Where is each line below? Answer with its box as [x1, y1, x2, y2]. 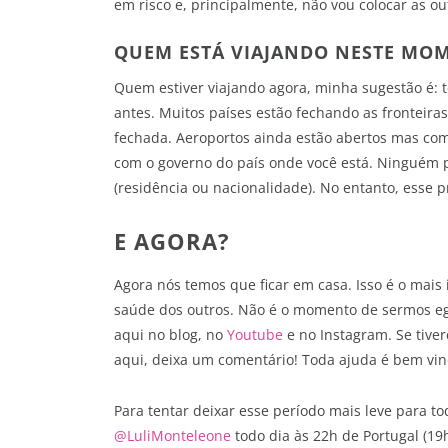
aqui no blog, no [114, 325, 227, 345]
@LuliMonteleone [114, 426, 231, 446]
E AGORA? [114, 226, 230, 257]
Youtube [227, 325, 283, 345]
